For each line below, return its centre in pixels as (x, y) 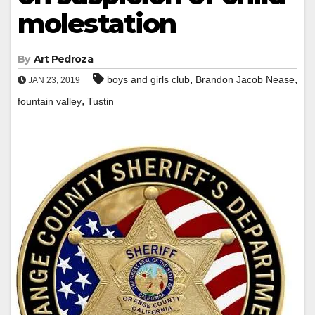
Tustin (101, 101)
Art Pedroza (63, 59)
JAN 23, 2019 (53, 80)
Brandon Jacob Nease (245, 79)
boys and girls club (148, 79)
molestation (97, 23)
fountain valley (50, 101)
